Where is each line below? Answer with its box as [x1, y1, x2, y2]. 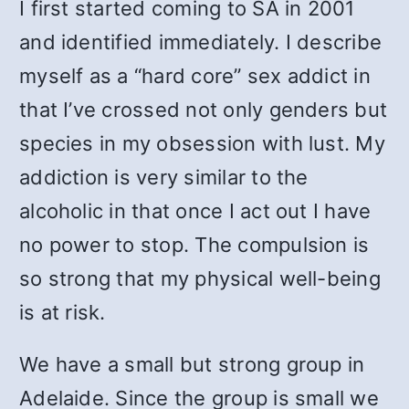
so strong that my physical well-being [19, 267, 381, 290]
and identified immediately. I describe [19, 30, 383, 54]
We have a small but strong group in [19, 352, 365, 376]
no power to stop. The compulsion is [19, 233, 370, 257]
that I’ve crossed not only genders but [19, 98, 388, 121]
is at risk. [19, 300, 106, 324]
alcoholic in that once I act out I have [19, 199, 372, 223]
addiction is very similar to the [19, 165, 309, 189]
